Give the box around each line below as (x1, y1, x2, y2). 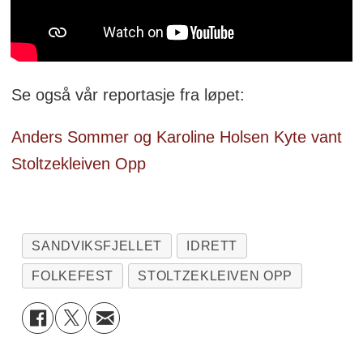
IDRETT (186, 239, 238, 254)
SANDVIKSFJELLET (32, 239, 162, 254)
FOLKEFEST (32, 269, 114, 284)
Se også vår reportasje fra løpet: (11, 85, 250, 104)
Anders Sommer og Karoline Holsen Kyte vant (11, 128, 342, 147)
